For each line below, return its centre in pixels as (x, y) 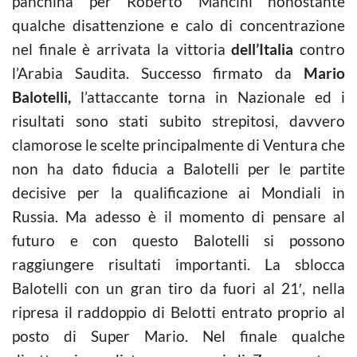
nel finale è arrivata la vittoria (122, 49)
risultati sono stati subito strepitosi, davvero (178, 120)
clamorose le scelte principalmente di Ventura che (178, 144)
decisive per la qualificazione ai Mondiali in (178, 192)
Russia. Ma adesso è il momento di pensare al (178, 216)
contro (320, 49)
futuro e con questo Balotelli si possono (178, 240)
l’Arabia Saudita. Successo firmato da (158, 73)
